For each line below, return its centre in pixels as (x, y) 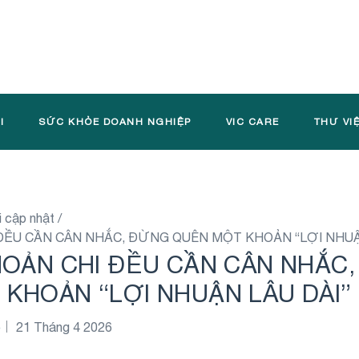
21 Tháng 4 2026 (64, 327)
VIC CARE (252, 122)
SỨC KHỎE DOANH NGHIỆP (115, 122)
